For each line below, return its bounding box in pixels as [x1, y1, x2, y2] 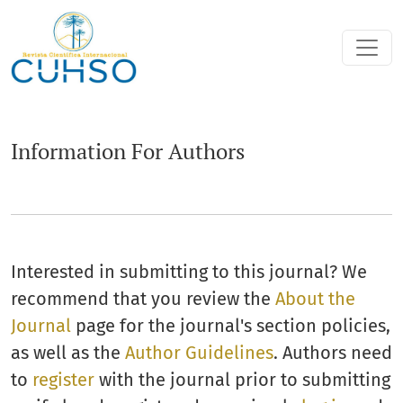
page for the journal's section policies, [71, 314, 390, 336]
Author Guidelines [125, 341, 273, 363]
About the [275, 287, 355, 309]
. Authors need [273, 341, 392, 363]
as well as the [11, 341, 125, 363]
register [32, 368, 94, 390]
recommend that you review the [11, 287, 275, 309]
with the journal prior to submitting [94, 368, 390, 390]
